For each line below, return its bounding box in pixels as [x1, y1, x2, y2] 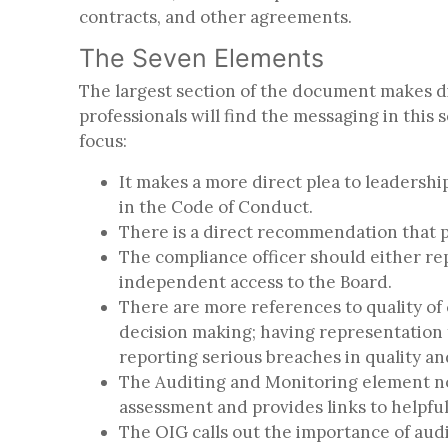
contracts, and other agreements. [79, 5, 356, 28]
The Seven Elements [79, 42, 331, 73]
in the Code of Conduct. [119, 195, 317, 218]
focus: [79, 129, 131, 152]
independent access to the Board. [119, 270, 396, 293]
